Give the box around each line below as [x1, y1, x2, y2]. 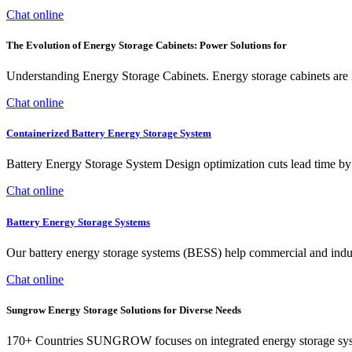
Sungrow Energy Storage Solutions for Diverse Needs [6, 303, 241, 316]
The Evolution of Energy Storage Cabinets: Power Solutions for [6, 38, 287, 51]
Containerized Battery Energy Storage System [6, 127, 211, 140]
